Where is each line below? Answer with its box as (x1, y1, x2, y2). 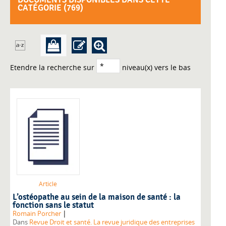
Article (39, 180, 57, 189)
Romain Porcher (13, 209, 61, 218)
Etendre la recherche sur (10, 63, 96, 73)
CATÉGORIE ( (18, 3, 67, 14)
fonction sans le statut (13, 200, 94, 211)
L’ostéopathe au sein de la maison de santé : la (13, 192, 181, 203)
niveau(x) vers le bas (120, 63, 191, 73)
